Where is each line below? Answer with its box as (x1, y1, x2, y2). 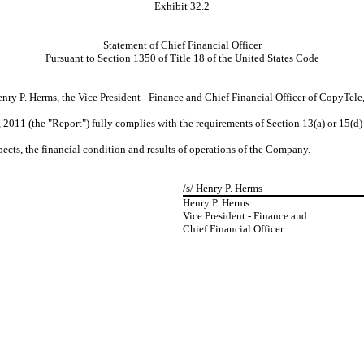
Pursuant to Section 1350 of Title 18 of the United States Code (45, 52, 319, 64)
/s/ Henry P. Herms (183, 182, 262, 194)
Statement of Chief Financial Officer (102, 39, 262, 51)
